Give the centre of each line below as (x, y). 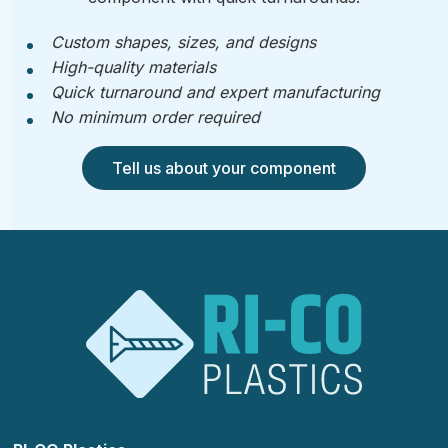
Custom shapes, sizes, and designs (183, 42)
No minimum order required (155, 117)
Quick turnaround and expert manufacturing (215, 92)
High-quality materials (133, 67)
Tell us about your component (224, 168)
